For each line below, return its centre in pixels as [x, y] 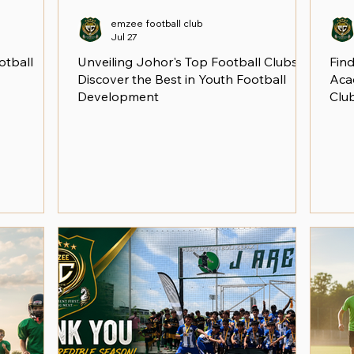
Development [118, 96]
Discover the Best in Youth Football [182, 79]
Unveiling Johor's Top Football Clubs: [189, 62]
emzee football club [157, 23]
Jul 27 [124, 37]
